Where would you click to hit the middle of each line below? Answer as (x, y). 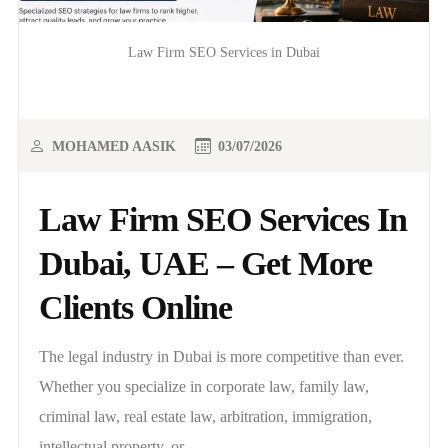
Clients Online (135, 308)
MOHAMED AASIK (114, 146)
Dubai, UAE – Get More (205, 264)
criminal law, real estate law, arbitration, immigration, (205, 417)
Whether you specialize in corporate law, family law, (204, 387)
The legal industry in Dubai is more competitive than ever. (221, 357)
